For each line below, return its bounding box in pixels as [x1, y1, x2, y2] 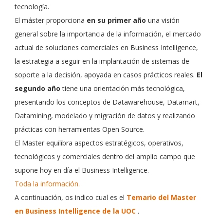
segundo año [15, 84, 60, 93]
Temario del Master [127, 193, 196, 202]
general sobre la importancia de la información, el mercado [15, 29, 201, 38]
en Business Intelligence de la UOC [15, 206, 136, 216]
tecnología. [15, 2, 49, 11]
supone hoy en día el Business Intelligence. [15, 165, 149, 175]
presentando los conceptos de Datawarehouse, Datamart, [15, 97, 200, 107]
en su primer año [87, 16, 146, 25]
